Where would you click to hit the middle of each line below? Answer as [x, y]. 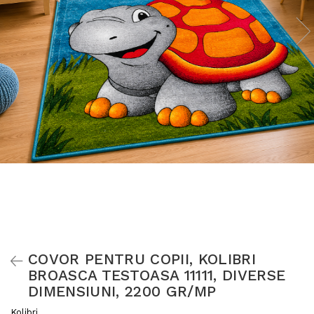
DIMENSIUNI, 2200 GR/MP [122, 292]
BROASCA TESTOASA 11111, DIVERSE [157, 275]
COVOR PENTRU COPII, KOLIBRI [142, 259]
